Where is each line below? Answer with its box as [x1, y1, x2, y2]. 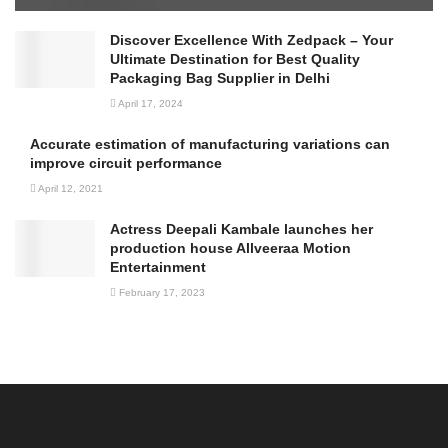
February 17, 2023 [116, 286, 205, 298]
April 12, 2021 [36, 182, 103, 194]
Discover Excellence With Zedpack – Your [110, 31, 393, 48]
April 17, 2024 [116, 97, 183, 109]
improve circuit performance [30, 154, 222, 171]
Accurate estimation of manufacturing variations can [30, 135, 390, 152]
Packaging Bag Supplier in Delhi [110, 69, 330, 86]
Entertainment [110, 258, 206, 275]
